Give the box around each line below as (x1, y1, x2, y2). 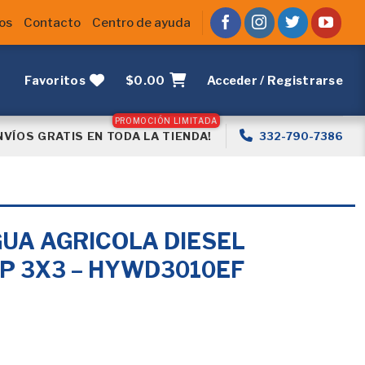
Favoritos (24, 73, 86, 88)
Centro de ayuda (91, 15, 191, 30)
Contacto (23, 15, 81, 30)
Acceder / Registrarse (206, 73, 343, 88)
